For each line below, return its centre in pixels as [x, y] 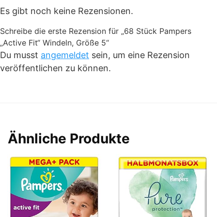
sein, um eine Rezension [139, 55]
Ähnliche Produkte [69, 139]
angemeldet [65, 55]
